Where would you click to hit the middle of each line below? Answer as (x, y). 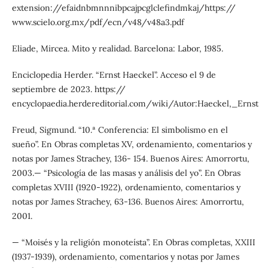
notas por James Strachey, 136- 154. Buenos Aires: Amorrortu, (130, 159)
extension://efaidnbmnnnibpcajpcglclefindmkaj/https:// (124, 8)
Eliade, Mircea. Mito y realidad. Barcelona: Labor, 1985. (117, 49)
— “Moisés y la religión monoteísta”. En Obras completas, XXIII (133, 243)
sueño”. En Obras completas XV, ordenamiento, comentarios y (132, 144)
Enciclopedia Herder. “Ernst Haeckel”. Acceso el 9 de (114, 75)
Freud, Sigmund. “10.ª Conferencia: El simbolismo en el (120, 130)
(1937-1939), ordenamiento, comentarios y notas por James (125, 257)
